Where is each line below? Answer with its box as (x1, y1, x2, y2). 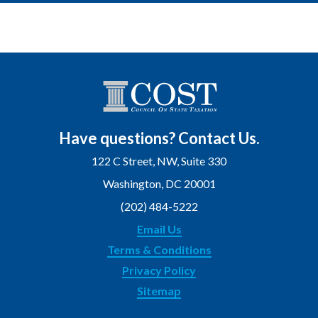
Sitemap (137, 283, 181, 297)
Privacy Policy (122, 263, 196, 277)
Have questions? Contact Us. (58, 128, 260, 148)
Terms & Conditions (106, 242, 212, 256)
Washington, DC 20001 (102, 177, 216, 191)
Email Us (136, 221, 182, 236)
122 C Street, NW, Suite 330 (92, 154, 226, 168)
